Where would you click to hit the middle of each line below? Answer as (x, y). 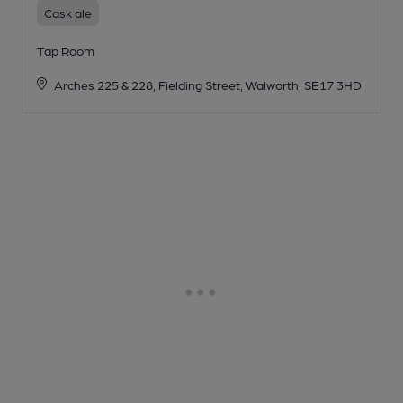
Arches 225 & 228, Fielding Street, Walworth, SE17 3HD (207, 85)
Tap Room (66, 51)
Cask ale (68, 13)
